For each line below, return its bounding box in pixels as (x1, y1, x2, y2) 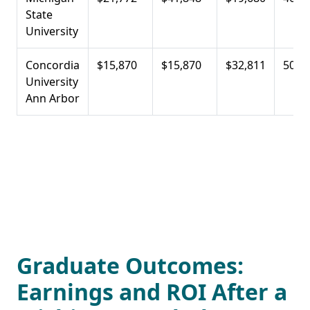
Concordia (26, 57, 80, 73)
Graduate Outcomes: (17, 250, 244, 280)
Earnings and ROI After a (17, 276, 287, 307)
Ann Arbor (26, 90, 80, 106)
